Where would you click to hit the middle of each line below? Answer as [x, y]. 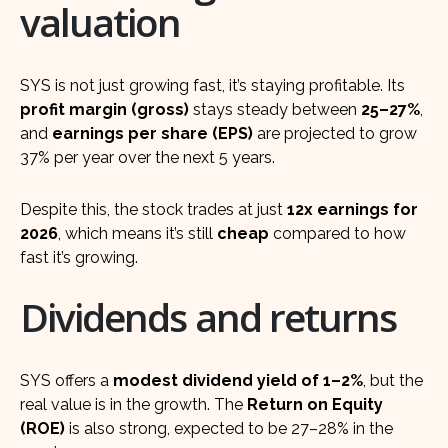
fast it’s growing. [79, 257]
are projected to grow [335, 133]
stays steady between [275, 109]
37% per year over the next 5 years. [147, 157]
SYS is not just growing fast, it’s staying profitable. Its [212, 85]
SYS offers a [66, 381]
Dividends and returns [208, 317]
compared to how [337, 233]
